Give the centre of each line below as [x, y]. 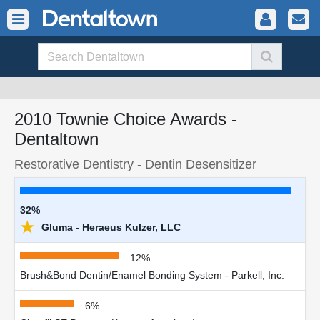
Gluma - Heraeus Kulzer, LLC [110, 227]
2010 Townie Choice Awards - [126, 119]
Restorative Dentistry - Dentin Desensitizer [135, 164]
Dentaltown [56, 139]
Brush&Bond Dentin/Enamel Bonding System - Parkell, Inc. [152, 275]
